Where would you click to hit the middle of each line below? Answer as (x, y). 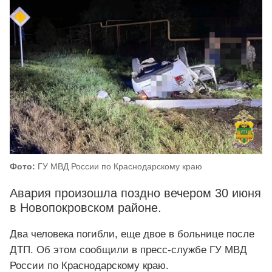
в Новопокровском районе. (86, 208)
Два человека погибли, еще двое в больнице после (132, 234)
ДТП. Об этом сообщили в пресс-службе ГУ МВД (128, 250)
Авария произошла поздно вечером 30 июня (135, 193)
